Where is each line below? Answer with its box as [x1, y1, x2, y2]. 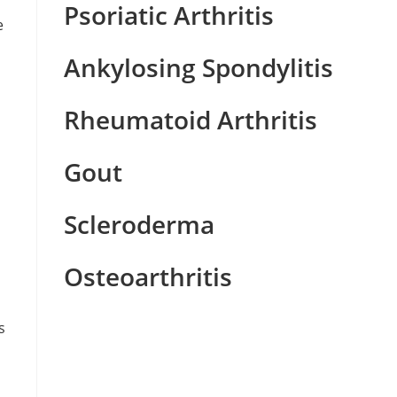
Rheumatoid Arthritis [64, 103, 318, 136]
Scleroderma [64, 207, 215, 241]
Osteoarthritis [64, 260, 233, 293]
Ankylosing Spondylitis [64, 51, 334, 84]
